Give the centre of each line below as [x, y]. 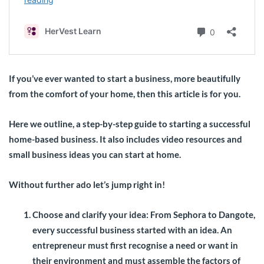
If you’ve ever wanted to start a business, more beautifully [125, 78]
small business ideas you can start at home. [96, 154]
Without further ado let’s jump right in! [87, 184]
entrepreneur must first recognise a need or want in [135, 245]
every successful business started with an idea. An [132, 230]
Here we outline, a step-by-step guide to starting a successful [130, 123]
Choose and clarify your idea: [90, 214]
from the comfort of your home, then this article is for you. [125, 93]
